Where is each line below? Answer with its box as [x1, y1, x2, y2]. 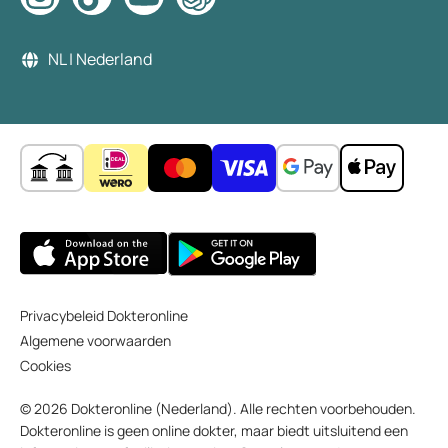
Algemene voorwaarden [20, 331, 171, 351]
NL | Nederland [48, 48, 152, 71]
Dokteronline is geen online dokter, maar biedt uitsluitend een [20, 421, 408, 441]
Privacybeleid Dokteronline [20, 306, 188, 326]
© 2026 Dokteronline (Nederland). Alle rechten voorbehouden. [20, 399, 416, 419]
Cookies [20, 356, 71, 376]
